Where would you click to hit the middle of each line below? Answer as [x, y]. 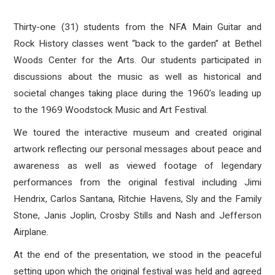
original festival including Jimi [195, 182]
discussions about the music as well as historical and [137, 77]
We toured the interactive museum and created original [137, 133]
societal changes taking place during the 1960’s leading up [137, 93]
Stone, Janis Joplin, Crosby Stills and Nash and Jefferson [137, 215]
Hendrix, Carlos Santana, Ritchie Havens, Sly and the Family [137, 199]
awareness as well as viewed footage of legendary [137, 166]
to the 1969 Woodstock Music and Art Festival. [111, 110]
